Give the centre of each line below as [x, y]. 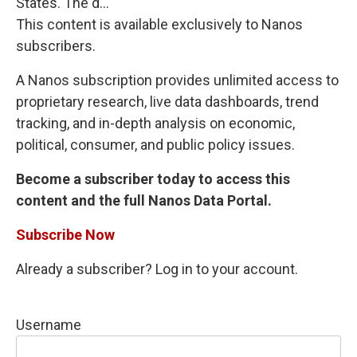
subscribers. [56, 46]
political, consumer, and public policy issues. [155, 145]
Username [49, 325]
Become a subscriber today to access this [153, 179]
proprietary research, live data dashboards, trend [167, 102]
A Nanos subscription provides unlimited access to [177, 80]
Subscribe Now [65, 235]
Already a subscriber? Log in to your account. [157, 269]
